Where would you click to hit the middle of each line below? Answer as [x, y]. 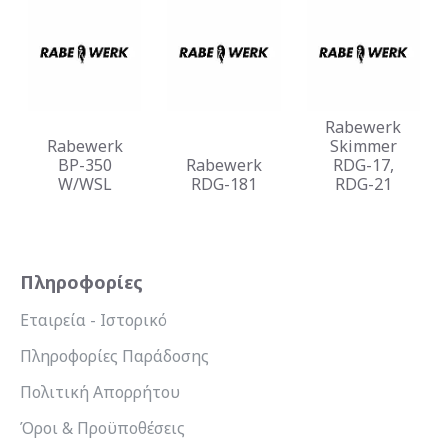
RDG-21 [363, 183]
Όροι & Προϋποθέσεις [102, 428]
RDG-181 [223, 183]
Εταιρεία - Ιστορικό [93, 320]
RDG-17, [363, 164]
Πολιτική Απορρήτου [100, 392]
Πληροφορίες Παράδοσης [114, 356]
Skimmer [363, 145]
